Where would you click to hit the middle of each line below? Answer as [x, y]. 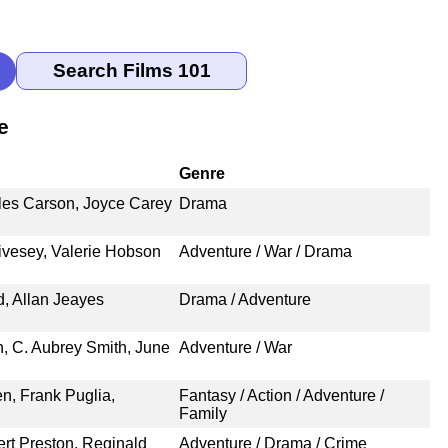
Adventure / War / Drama [265, 251]
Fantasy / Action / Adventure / [281, 395]
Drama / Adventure [244, 299]
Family [202, 413]
